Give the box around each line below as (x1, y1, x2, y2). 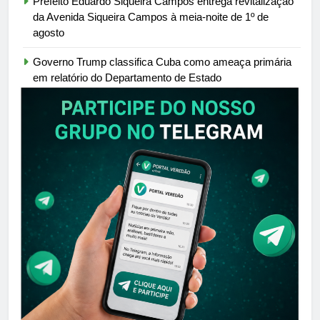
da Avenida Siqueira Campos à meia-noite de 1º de (33, 10, 269, 23)
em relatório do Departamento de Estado (33, 71, 221, 84)
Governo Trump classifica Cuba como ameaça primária (33, 55, 291, 68)
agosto (33, 26, 64, 39)
